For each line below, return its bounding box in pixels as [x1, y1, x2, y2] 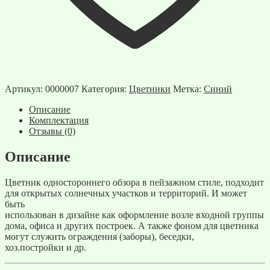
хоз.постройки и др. [5, 242, 86, 253]
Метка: [173, 84, 204, 95]
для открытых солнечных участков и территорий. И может [5, 188, 247, 199]
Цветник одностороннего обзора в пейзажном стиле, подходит [5, 177, 264, 188]
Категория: [81, 84, 129, 95]
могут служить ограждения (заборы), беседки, [5, 231, 194, 242]
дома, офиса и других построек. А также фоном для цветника [5, 221, 259, 231]
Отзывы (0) [29, 126, 75, 137]
